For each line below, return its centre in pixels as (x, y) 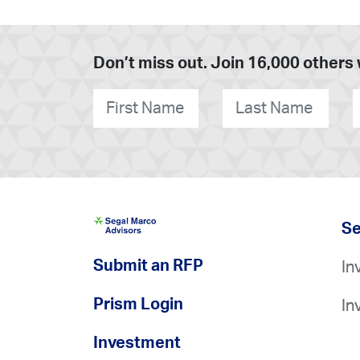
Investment (137, 343)
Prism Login (138, 304)
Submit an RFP (148, 266)
